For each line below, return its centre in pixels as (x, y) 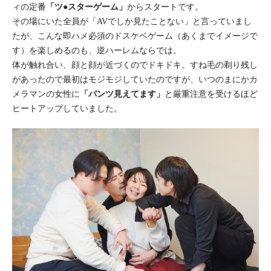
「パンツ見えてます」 (122, 94)
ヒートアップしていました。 (67, 108)
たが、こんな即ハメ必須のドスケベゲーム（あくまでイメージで (135, 36)
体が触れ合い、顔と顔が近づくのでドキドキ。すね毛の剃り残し (135, 65)
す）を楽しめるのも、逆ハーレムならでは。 (97, 50)
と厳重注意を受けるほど (211, 94)
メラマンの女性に (46, 94)
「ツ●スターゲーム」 (87, 7)
